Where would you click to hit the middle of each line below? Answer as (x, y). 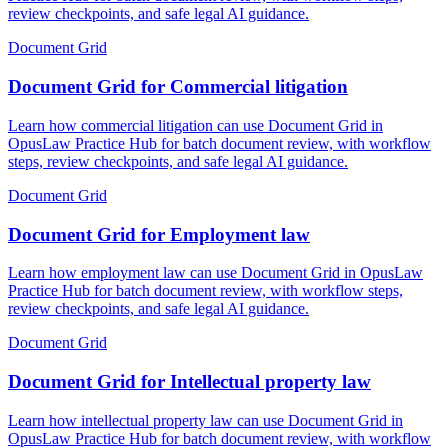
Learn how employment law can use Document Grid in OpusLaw (215, 273)
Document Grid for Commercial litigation (178, 87)
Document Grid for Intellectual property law (189, 381)
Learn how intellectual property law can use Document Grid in (205, 420)
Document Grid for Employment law (159, 234)
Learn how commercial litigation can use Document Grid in (195, 125)
